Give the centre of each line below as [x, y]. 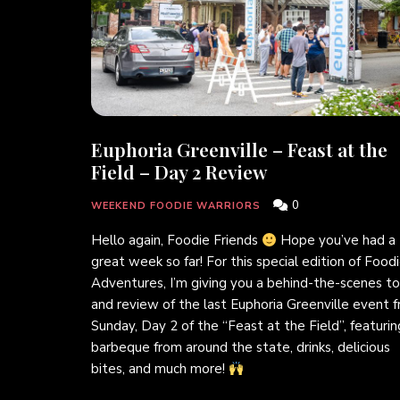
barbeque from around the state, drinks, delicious [241, 348]
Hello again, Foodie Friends [176, 241]
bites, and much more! [160, 369]
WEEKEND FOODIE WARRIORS [176, 206]
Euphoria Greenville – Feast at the [239, 150]
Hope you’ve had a [337, 241]
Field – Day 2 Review [179, 172]
